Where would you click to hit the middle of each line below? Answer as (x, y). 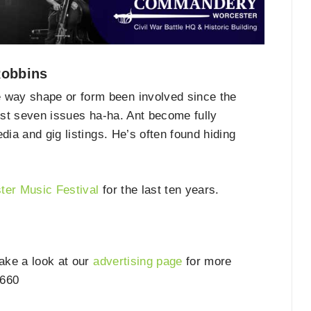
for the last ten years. (159, 190)
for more (207, 262)
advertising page (138, 262)
